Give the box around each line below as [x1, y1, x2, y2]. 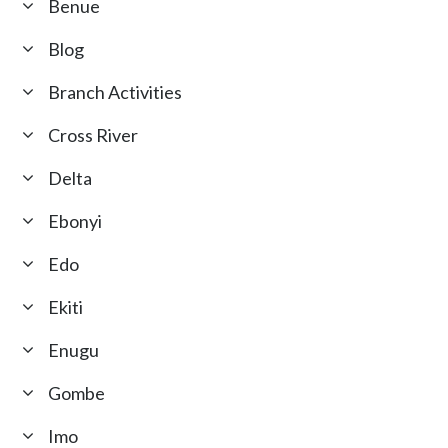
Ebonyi [48, 210, 103, 233]
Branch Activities [48, 81, 183, 104]
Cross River [48, 124, 139, 147]
